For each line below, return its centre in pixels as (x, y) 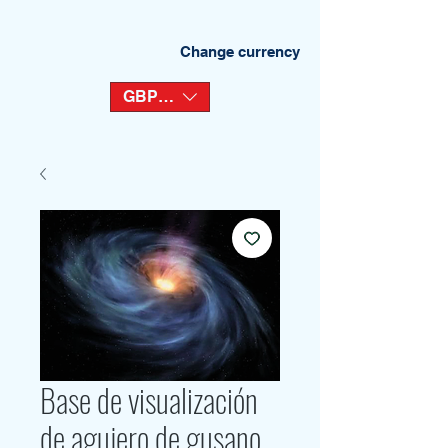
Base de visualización (149, 399)
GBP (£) (152, 96)
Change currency (240, 51)
